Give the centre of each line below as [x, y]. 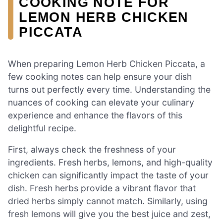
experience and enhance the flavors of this [95, 115]
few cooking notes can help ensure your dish [100, 76]
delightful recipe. [42, 128]
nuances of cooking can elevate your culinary [101, 102]
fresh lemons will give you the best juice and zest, [109, 214]
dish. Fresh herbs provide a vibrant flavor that [102, 188]
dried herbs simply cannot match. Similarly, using [108, 201]
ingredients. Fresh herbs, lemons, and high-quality [110, 163]
